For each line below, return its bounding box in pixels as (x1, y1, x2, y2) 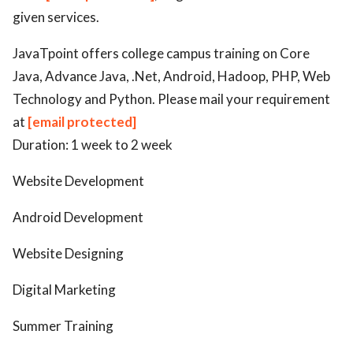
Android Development (13, 209, 143, 226)
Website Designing (13, 245, 124, 262)
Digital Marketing (13, 281, 116, 299)
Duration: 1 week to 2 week (13, 136, 173, 154)
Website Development (13, 173, 144, 190)
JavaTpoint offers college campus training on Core (13, 45, 310, 62)
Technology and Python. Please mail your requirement (13, 91, 330, 108)
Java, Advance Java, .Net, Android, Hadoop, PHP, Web (13, 68, 330, 85)
